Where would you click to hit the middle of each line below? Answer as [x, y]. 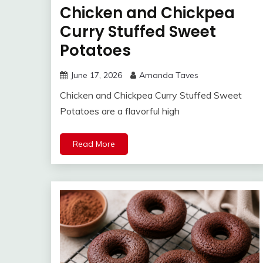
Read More [94, 144]
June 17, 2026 [96, 75]
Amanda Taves [169, 75]
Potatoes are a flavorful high [120, 111]
